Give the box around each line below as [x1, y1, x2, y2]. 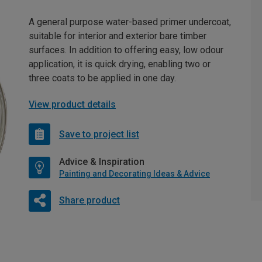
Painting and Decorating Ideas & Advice [59, 169, 210, 178]
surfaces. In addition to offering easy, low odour [29, 44, 223, 56]
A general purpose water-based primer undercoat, [29, 16, 231, 27]
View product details [29, 99, 116, 110]
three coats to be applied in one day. [29, 73, 176, 84]
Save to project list [59, 128, 139, 140]
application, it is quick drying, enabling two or [29, 58, 211, 70]
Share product [58, 194, 120, 206]
